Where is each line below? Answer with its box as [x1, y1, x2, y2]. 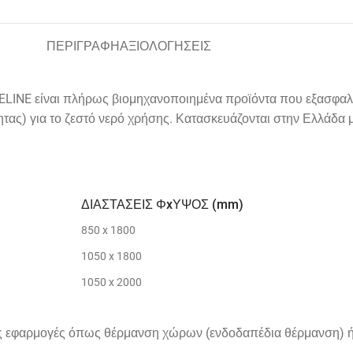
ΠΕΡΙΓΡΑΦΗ [46, 39, 120, 54]
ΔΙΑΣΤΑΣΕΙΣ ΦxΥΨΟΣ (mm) [81, 197, 243, 212]
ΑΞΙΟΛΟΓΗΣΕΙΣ [119, 39, 211, 54]
